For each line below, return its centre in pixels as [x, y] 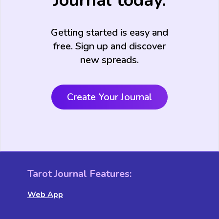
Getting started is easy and [109, 32]
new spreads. [109, 60]
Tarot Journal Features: [79, 174]
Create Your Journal [109, 97]
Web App [45, 194]
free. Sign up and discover [109, 46]
